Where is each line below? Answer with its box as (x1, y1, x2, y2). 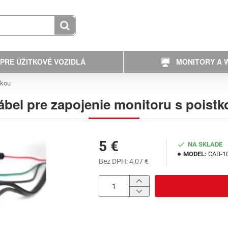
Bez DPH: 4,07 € (99, 157, 149, 165)
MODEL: (183, 150, 207, 158)
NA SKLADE (188, 140, 222, 148)
